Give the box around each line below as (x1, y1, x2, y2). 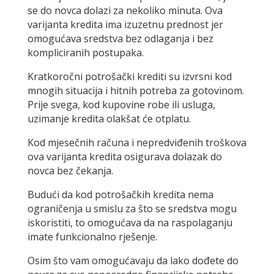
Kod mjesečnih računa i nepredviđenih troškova (27, 136, 246, 150)
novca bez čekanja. (27, 164, 113, 178)
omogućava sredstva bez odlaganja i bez (27, 32, 213, 46)
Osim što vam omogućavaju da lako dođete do (27, 254, 239, 268)
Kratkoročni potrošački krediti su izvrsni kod (27, 70, 232, 84)
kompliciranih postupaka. (27, 46, 144, 60)
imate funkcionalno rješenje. (27, 230, 157, 244)
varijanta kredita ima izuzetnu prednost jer (27, 18, 223, 32)
